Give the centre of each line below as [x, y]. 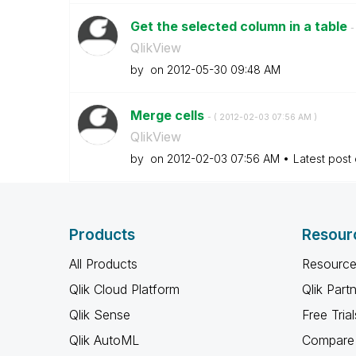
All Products [103, 264]
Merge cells [168, 115]
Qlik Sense [100, 315]
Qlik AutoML [104, 340]
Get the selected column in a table [240, 26]
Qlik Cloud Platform [124, 289]
